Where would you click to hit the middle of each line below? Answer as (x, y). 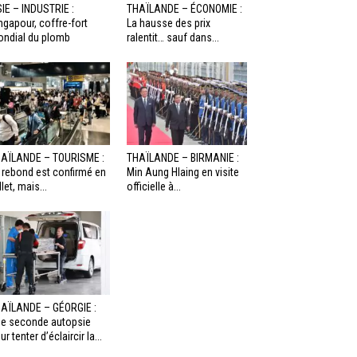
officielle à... (153, 187)
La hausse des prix (168, 24)
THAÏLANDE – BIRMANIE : (182, 158)
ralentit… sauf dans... (173, 38)
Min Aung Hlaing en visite (182, 173)
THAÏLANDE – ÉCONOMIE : (184, 9)
